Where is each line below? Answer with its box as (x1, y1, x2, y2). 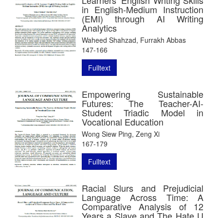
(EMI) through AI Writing (82, 12, 203, 25)
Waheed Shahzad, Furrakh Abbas (82, 35, 186, 45)
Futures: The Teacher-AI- (82, 96, 203, 109)
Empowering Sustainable (82, 87, 203, 100)
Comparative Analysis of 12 (82, 200, 203, 213)
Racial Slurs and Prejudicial (82, 181, 203, 194)
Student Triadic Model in (82, 106, 203, 119)
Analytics (82, 21, 117, 34)
